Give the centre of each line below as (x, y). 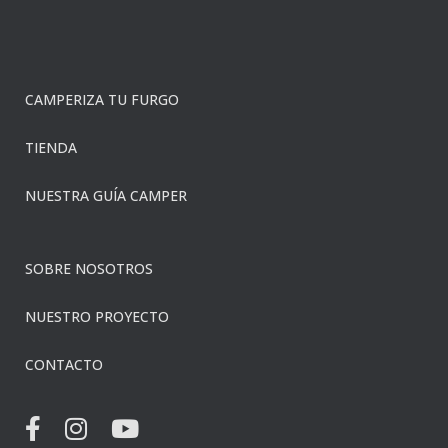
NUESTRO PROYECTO (97, 316)
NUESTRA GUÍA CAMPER (106, 195)
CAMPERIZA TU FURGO (102, 99)
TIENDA (51, 147)
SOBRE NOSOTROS (89, 268)
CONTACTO (64, 364)
